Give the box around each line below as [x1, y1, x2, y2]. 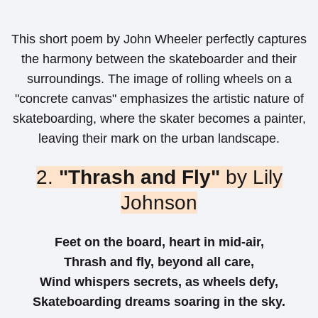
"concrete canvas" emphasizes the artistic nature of [14, 91, 304, 106]
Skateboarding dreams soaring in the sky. [33, 295, 285, 309]
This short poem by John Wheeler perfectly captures [11, 31, 307, 46]
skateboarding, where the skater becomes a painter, [12, 111, 306, 126]
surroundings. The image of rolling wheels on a [26, 71, 292, 86]
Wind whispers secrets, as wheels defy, [40, 275, 278, 290]
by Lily [219, 165, 283, 188]
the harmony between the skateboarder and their [21, 51, 297, 66]
